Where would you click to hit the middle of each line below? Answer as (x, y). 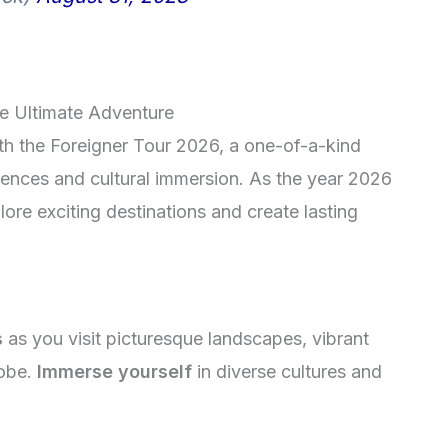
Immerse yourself (114, 372)
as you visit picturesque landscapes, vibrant (186, 339)
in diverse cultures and (287, 372)
